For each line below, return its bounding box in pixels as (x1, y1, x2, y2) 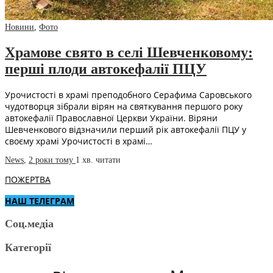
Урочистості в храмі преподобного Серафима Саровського (5, 89, 252, 101)
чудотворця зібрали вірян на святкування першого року (5, 101, 243, 113)
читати (96, 155, 121, 165)
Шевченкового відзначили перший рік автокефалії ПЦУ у (5, 124, 246, 136)
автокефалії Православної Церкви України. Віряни (5, 112, 218, 124)
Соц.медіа (5, 218, 54, 230)
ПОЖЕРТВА (5, 174, 51, 186)
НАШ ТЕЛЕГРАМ (5, 195, 74, 207)
